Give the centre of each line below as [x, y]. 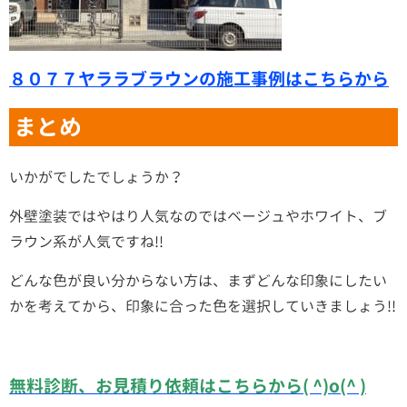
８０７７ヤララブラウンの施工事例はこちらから [199, 79]
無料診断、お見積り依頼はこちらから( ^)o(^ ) [188, 387]
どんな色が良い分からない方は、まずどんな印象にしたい [198, 281]
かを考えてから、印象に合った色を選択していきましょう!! [203, 307]
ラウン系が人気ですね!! [86, 242]
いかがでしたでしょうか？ [96, 178]
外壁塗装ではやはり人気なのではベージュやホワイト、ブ [198, 217]
